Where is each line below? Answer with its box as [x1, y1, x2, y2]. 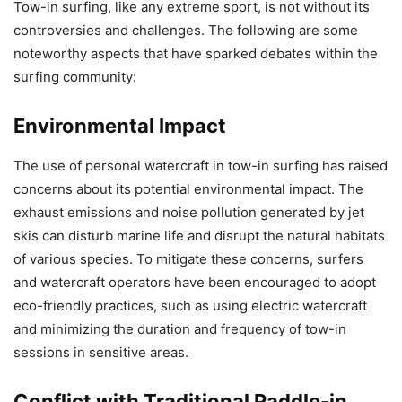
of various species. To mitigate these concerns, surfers [13, 250, 363, 268]
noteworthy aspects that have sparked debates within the [13, 45, 378, 63]
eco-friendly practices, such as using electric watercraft [13, 297, 367, 315]
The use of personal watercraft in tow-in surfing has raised [13, 157, 388, 175]
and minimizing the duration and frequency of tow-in [13, 320, 346, 338]
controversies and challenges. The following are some [13, 22, 358, 39]
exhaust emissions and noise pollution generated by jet [13, 204, 364, 222]
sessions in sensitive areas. [13, 344, 188, 362]
